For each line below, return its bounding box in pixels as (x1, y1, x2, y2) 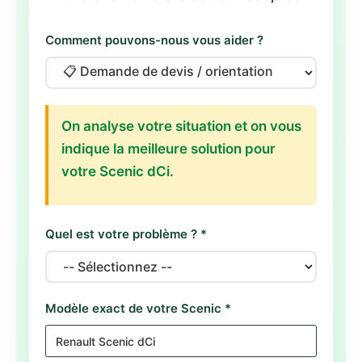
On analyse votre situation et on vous (61, 118, 301, 134)
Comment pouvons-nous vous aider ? (45, 32, 263, 48)
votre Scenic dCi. (61, 163, 174, 179)
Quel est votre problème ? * (45, 226, 207, 242)
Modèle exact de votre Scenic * (45, 301, 231, 316)
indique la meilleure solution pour (61, 141, 276, 157)
